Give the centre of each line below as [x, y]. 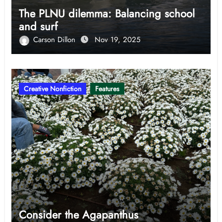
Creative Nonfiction [52, 89]
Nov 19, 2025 [117, 40]
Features [107, 89]
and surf [38, 27]
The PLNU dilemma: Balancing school [107, 14]
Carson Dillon [55, 40]
